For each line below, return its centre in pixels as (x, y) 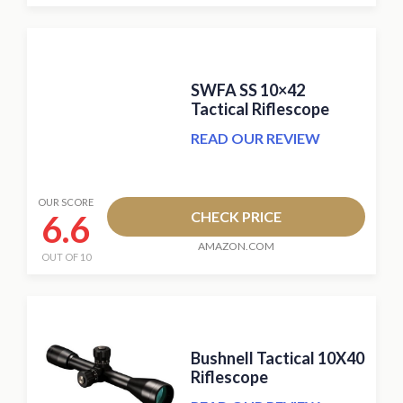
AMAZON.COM (236, 246)
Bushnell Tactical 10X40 (278, 358)
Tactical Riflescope (260, 109)
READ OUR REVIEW (256, 139)
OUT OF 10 (66, 256)
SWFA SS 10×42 (248, 90)
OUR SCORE (66, 201)
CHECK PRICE (236, 216)
